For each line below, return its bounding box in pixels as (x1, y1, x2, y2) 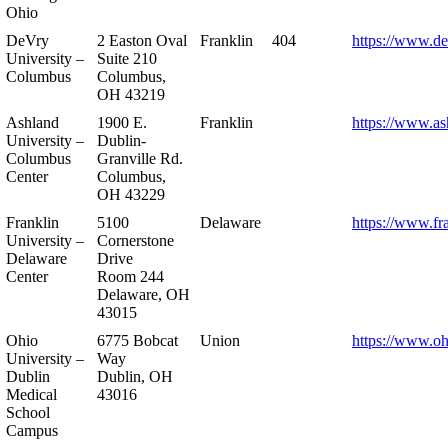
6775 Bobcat (97, 331, 178, 349)
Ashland (6, 113, 59, 131)
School (6, 403, 50, 421)
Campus (6, 421, 58, 439)
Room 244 (97, 267, 164, 285)
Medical (6, 385, 57, 403)
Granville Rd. (97, 149, 183, 167)
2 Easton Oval (97, 31, 187, 49)
